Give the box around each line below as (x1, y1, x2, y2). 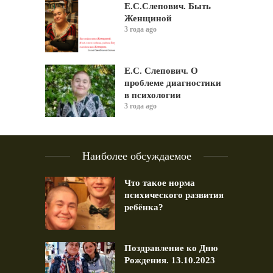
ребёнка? (124, 202, 163, 213)
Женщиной (124, 13, 172, 23)
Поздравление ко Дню (124, 243, 218, 253)
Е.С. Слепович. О (124, 66, 198, 76)
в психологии (124, 90, 181, 101)
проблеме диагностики (124, 78, 221, 88)
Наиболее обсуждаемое (82, 150, 191, 163)
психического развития (124, 190, 224, 200)
